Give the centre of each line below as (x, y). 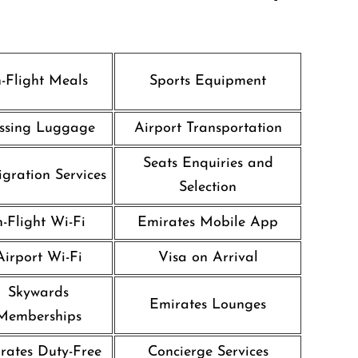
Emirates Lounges (208, 305)
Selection (208, 187)
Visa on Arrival (208, 258)
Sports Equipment (208, 81)
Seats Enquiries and (208, 163)
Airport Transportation (208, 128)
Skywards (38, 293)
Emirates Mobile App (208, 223)
